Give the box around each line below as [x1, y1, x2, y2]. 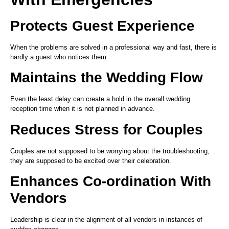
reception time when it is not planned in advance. [10, 105, 155, 113]
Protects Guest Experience [10, 17, 195, 34]
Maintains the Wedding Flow [10, 70, 203, 86]
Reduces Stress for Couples [10, 121, 203, 138]
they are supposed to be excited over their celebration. [10, 156, 171, 165]
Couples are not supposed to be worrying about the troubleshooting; [10, 147, 210, 155]
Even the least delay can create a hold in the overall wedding [10, 95, 190, 103]
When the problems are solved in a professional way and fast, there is [10, 43, 217, 51]
